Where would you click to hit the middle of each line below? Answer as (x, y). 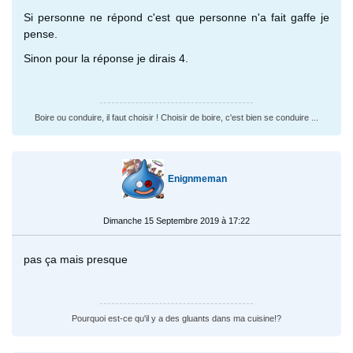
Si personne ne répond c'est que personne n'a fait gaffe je (176, 17)
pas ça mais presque (76, 259)
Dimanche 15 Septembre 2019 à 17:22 (176, 220)
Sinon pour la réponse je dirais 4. (106, 58)
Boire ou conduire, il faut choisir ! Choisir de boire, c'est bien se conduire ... (176, 117)
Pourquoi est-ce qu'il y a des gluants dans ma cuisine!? (176, 318)
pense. (41, 33)
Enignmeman (197, 178)
